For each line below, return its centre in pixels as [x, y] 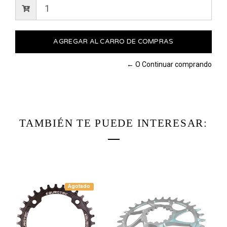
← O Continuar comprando [169, 64]
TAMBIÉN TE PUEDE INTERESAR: [113, 123]
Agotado [73, 186]
